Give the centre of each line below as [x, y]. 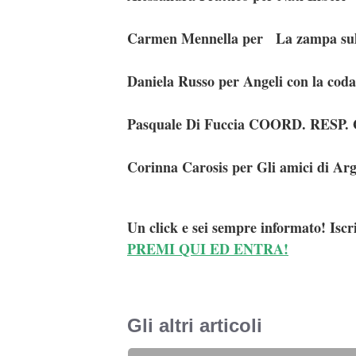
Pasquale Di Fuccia [188, 124]
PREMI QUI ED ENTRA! [208, 248]
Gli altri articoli [195, 325]
